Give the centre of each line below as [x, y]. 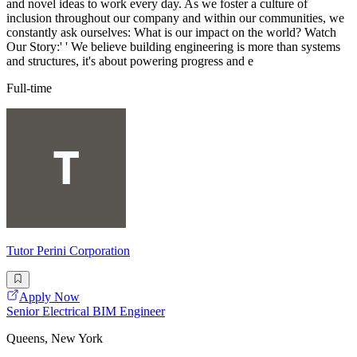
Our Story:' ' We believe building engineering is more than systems [173, 46]
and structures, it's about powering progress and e [130, 61]
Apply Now [49, 297]
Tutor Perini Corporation [68, 250]
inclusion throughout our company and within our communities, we [175, 18]
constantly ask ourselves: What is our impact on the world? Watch [171, 32]
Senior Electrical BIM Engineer [86, 312]
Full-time [29, 88]
